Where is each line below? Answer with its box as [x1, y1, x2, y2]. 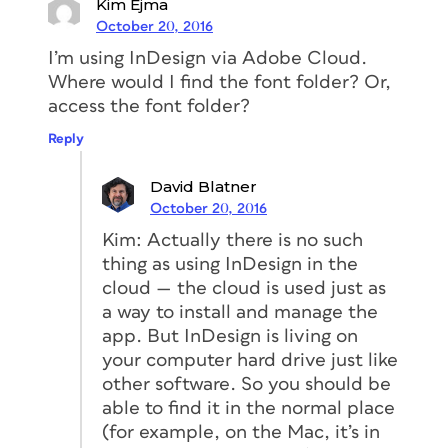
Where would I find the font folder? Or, [48, 72, 391, 92]
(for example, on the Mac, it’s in [102, 422, 380, 442]
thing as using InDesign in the [102, 254, 358, 274]
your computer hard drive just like [102, 350, 398, 370]
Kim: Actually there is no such [102, 230, 363, 250]
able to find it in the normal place [102, 398, 395, 418]
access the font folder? [48, 96, 250, 116]
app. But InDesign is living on [102, 326, 358, 346]
